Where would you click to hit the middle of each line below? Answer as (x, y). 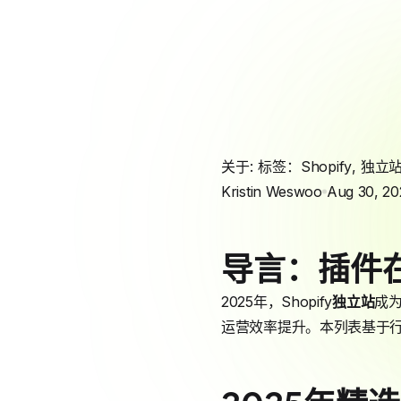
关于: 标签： (261, 166)
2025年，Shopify (277, 302)
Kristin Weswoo (272, 192)
